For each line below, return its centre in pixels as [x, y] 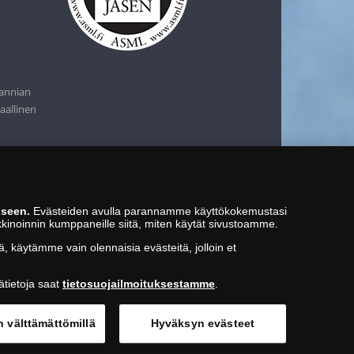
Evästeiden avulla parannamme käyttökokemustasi [158, 211]
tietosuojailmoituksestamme [139, 283]
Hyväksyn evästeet [203, 324]
